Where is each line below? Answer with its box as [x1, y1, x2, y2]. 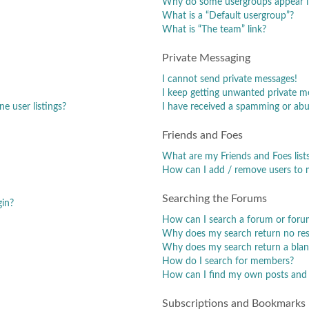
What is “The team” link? [162, 24, 266, 34]
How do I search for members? [162, 256, 294, 266]
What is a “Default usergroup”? [162, 10, 294, 21]
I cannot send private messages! [162, 74, 297, 84]
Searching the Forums [162, 193, 267, 204]
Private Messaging [162, 52, 250, 63]
